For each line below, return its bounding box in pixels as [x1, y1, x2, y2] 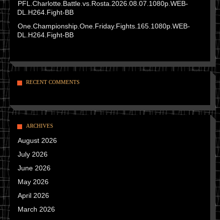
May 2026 [18, 178, 49, 186]
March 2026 [18, 205, 55, 214]
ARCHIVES [26, 123, 53, 129]
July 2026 [18, 150, 48, 159]
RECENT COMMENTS [26, 79, 80, 85]
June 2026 [18, 164, 51, 172]
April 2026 [18, 192, 49, 200]
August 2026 [18, 137, 57, 145]
